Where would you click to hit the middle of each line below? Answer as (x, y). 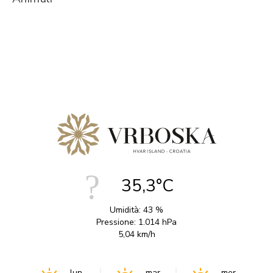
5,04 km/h (136, 234)
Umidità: (125, 210)
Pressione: (116, 222)
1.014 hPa (156, 222)
